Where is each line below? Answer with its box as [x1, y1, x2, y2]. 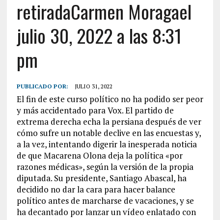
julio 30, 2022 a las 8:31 [16, 21, 182, 49]
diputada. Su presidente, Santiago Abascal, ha [16, 172, 187, 184]
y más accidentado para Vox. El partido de [16, 104, 174, 116]
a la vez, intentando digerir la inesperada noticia [16, 138, 197, 150]
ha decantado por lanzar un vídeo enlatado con [16, 206, 196, 218]
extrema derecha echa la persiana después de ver [16, 115, 201, 127]
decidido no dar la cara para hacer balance [16, 183, 175, 195]
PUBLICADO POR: [16, 82, 70, 90]
